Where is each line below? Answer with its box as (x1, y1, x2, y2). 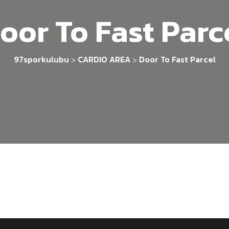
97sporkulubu (13, 53, 69, 65)
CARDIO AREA (77, 53, 130, 65)
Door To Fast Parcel (139, 53, 216, 65)
